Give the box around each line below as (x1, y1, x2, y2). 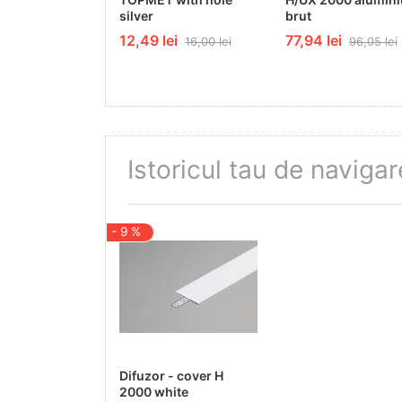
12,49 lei (119, 31, 178, 49)
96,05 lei (349, 33, 398, 48)
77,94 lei (285, 31, 342, 49)
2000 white (119, 383, 188, 399)
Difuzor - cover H (119, 367, 223, 383)
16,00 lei (185, 33, 232, 48)
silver (119, 7, 153, 23)
